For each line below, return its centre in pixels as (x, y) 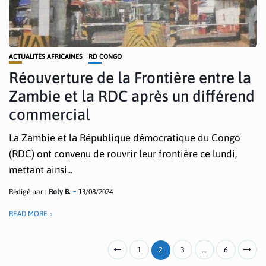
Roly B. (59, 192)
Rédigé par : (27, 192)
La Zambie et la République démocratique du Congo (125, 138)
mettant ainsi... (41, 170)
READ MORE (28, 214)
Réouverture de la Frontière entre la (130, 78)
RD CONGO (105, 56)
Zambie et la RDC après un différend (132, 96)
